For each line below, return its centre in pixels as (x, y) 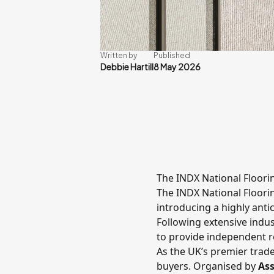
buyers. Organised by (207, 266)
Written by (119, 55)
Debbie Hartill (127, 67)
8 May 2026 (177, 67)
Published (172, 55)
